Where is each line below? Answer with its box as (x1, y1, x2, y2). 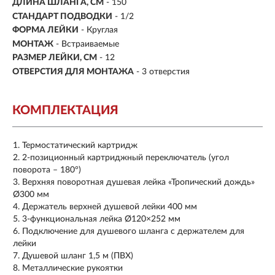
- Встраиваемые (56, 39, 119, 48)
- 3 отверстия (136, 67, 190, 76)
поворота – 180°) (13, 165, 81, 174)
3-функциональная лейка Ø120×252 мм (22, 214, 180, 223)
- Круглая (81, 26, 118, 35)
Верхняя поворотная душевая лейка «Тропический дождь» (22, 177, 255, 187)
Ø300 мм (13, 190, 49, 199)
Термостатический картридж (22, 141, 137, 150)
